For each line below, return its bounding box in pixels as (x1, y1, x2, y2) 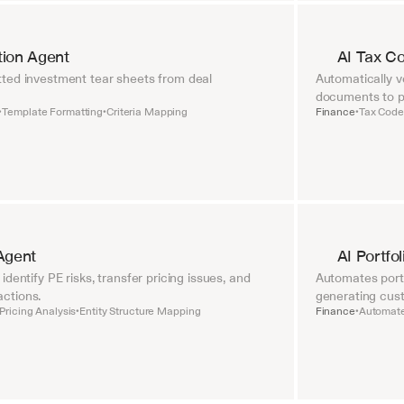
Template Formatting (2, 105, 104, 119)
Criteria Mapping (106, 105, 188, 119)
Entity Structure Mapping (79, 304, 201, 318)
